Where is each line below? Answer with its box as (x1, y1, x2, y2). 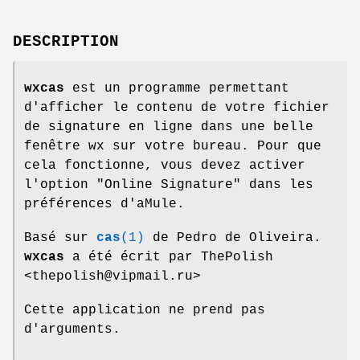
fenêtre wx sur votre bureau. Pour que (24, 138, 321, 153)
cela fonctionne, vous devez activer (24, 157, 305, 173)
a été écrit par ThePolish (64, 249, 273, 264)
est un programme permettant (64, 80, 289, 96)
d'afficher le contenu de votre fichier (24, 100, 329, 115)
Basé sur (24, 230, 96, 245)
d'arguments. (24, 321, 121, 337)
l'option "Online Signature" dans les (24, 177, 313, 192)
